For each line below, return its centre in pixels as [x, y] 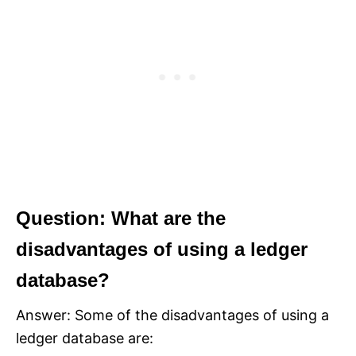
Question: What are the [121, 219]
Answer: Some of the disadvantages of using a [172, 315]
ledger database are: [85, 339]
